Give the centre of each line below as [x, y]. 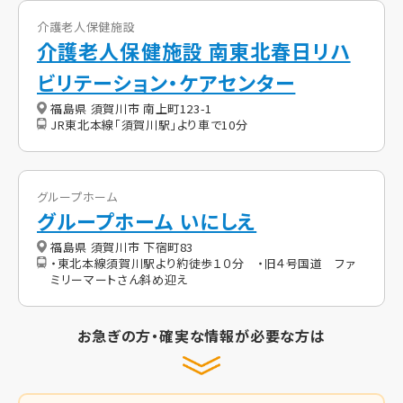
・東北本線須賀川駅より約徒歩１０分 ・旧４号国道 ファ [203, 264]
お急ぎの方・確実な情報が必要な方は [201, 336]
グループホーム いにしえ [147, 221]
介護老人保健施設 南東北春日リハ [194, 51]
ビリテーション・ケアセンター [166, 82]
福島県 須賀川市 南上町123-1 [132, 109]
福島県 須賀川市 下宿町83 [122, 247]
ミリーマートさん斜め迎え [119, 280]
